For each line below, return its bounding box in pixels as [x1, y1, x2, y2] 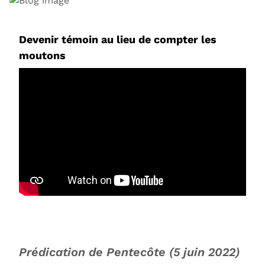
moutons [19, 49, 66, 62]
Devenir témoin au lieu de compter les [19, 33, 216, 46]
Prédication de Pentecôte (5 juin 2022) [19, 244, 243, 259]
